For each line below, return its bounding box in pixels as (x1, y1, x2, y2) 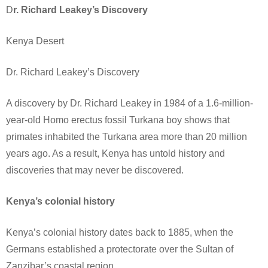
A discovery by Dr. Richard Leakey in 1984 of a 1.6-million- (6, 98, 253, 109)
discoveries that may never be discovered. (6, 165, 184, 176)
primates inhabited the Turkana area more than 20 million (6, 132, 247, 142)
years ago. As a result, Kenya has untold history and (6, 148, 225, 159)
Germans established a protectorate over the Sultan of (6, 244, 233, 255)
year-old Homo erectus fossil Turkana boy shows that (6, 115, 230, 126)
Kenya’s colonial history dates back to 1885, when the (6, 227, 233, 238)
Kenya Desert (6, 36, 64, 47)
